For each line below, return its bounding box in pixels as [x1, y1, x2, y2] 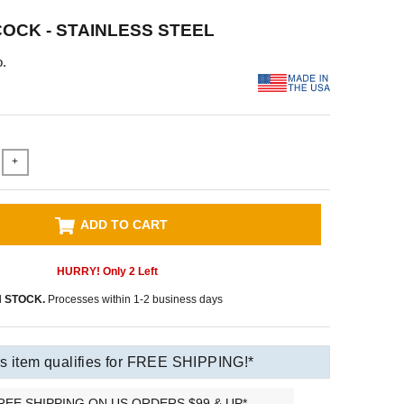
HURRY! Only [56, 264, 129, 278]
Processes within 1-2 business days [45, 292, 224, 306]
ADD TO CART [80, 216, 169, 232]
